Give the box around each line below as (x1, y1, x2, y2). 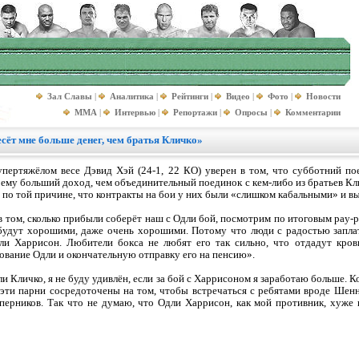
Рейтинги (171, 91, 208, 101)
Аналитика (110, 91, 154, 101)
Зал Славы (47, 91, 92, 101)
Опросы (235, 107, 268, 117)
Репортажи (173, 107, 217, 117)
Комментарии (285, 107, 341, 117)
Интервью (115, 107, 155, 117)
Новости (306, 91, 341, 101)
